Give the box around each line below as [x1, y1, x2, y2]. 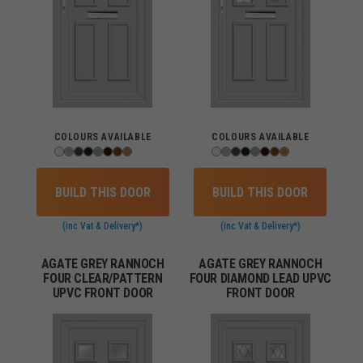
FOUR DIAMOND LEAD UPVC [189, 271, 331, 286]
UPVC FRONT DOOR [52, 285, 153, 301]
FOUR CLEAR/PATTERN [43, 271, 163, 286]
